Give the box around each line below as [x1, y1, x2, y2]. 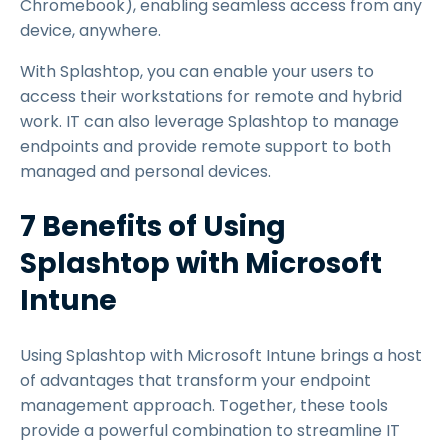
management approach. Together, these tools [20, 394, 388, 417]
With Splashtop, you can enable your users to [20, 60, 374, 83]
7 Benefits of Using [20, 207, 286, 246]
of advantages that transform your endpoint [20, 369, 371, 392]
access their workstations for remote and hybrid [20, 85, 402, 108]
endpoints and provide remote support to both [20, 135, 391, 158]
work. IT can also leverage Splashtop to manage [20, 110, 399, 133]
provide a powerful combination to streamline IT [20, 419, 400, 442]
